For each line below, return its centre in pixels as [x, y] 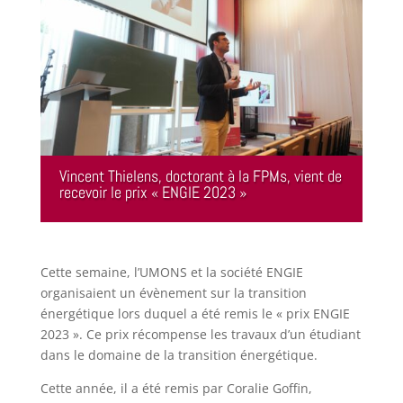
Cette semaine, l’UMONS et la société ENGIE [171, 272]
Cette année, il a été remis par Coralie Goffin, [176, 388]
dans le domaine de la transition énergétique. [179, 354]
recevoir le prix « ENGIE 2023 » [152, 192]
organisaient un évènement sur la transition [173, 292]
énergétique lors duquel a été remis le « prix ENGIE [195, 313]
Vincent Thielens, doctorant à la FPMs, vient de [200, 175]
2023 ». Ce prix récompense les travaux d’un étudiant [200, 334]
